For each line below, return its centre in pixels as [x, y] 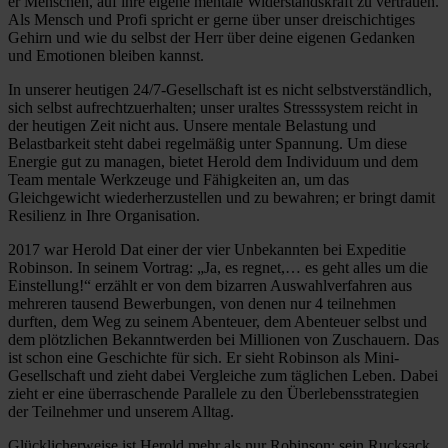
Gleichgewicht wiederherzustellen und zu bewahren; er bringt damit [221, 197]
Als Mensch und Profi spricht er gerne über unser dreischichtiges [211, 19]
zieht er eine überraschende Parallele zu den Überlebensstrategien [213, 393]
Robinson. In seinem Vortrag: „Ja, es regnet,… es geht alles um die [218, 267]
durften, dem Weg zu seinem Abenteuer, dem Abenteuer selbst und [217, 321]
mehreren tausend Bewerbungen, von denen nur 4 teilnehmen [202, 303]
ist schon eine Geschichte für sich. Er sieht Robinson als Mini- [203, 357]
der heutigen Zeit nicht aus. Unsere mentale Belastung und [192, 125]
